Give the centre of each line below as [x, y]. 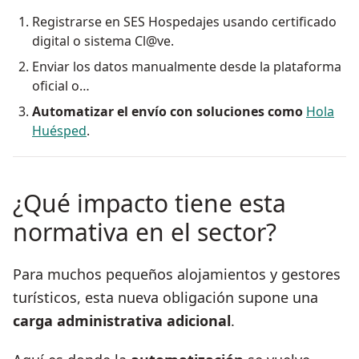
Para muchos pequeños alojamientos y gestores [177, 274]
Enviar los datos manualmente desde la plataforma [187, 67]
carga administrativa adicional [122, 321]
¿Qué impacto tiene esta [149, 204]
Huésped [59, 131]
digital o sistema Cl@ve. [103, 41]
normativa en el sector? [145, 232]
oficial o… [61, 86]
